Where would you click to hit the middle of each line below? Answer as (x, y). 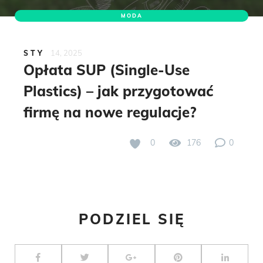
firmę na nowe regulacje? (110, 112)
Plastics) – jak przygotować (118, 91)
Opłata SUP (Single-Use (107, 70)
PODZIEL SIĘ (131, 219)
